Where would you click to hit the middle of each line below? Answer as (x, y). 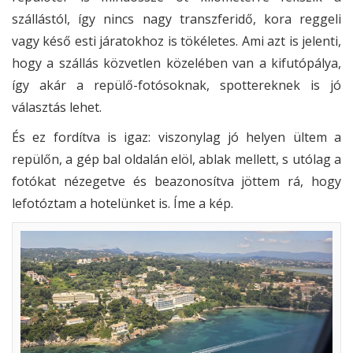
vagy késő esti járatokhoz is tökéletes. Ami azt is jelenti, (176, 41)
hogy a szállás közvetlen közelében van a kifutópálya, (176, 63)
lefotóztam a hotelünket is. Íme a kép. (123, 204)
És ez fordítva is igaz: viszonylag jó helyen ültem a (176, 137)
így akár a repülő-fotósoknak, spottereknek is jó (176, 85)
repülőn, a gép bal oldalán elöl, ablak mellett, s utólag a (176, 160)
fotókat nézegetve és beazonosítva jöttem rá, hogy (176, 182)
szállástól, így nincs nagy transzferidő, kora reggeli (176, 19)
